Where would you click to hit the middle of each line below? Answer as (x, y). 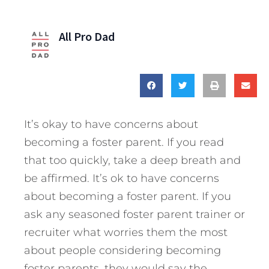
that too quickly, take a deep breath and (132, 160)
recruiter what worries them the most (126, 232)
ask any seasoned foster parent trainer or (134, 214)
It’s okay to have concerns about (111, 124)
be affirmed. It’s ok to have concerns (122, 178)
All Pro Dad (86, 36)
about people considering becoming (122, 250)
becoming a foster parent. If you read (124, 142)
